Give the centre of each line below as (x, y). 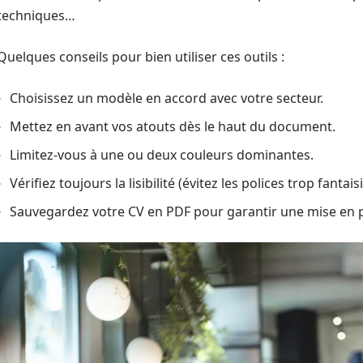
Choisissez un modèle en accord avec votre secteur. (167, 98)
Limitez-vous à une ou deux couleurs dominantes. (162, 155)
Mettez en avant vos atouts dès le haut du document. (173, 126)
